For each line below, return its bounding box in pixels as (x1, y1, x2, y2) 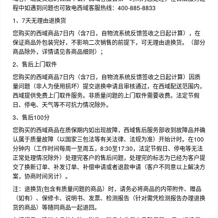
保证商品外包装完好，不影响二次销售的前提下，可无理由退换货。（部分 (13, 37, 205, 46)
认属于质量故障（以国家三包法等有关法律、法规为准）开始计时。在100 (13, 134, 204, 143)
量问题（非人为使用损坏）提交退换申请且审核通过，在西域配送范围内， (13, 81, 205, 90)
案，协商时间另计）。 (13, 171, 71, 180)
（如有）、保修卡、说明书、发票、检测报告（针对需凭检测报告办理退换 (13, 193, 205, 202)
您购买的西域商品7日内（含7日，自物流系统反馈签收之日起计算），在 (13, 28, 200, 37)
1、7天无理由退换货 (13, 16, 66, 24)
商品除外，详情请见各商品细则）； (13, 47, 106, 55)
